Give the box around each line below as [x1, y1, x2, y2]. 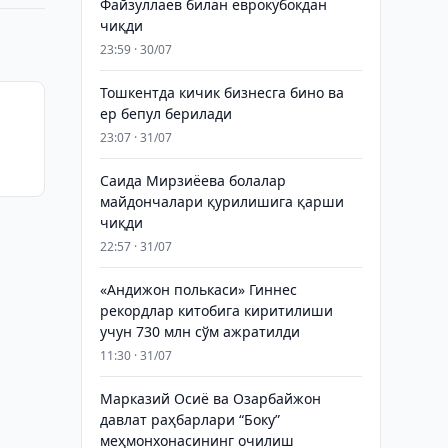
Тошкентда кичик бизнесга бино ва [99, 83, 344, 102]
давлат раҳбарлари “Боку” [99, 410, 280, 429]
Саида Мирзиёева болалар [99, 171, 286, 190]
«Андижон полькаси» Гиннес [99, 280, 297, 299]
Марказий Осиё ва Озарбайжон [99, 389, 321, 408]
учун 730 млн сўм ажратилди [99, 322, 300, 341]
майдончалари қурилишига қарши [99, 192, 344, 211]
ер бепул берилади [99, 104, 232, 123]
